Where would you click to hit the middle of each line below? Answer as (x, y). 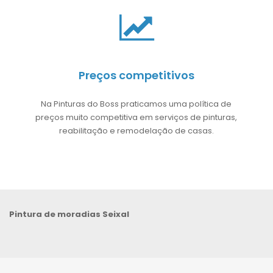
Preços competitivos (136, 75)
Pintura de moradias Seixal (69, 214)
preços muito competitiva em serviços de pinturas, (136, 117)
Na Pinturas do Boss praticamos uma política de (136, 104)
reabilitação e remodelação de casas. (136, 130)
